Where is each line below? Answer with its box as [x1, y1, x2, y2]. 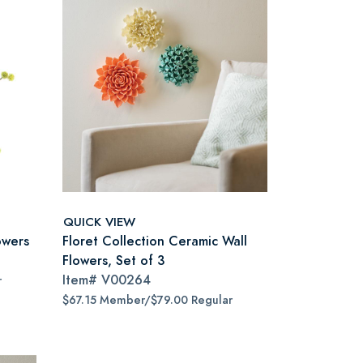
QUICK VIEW [63, 212, 135, 230]
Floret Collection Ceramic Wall [62, 232, 247, 250]
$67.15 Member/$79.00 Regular [62, 293, 233, 308]
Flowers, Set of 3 [62, 251, 164, 270]
